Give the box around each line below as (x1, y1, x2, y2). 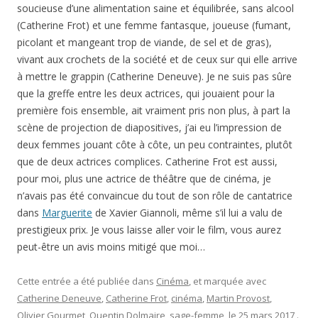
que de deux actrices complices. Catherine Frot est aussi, (17, 155, 278, 168)
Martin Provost (207, 292, 270, 305)
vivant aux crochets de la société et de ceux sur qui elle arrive (17, 53, 297, 66)
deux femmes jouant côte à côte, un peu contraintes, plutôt (17, 138, 292, 151)
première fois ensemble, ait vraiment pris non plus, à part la (17, 104, 290, 117)
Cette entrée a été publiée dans (17, 275, 156, 287)
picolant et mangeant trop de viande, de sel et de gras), (17, 35, 272, 49)
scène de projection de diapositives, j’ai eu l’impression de (17, 121, 282, 134)
